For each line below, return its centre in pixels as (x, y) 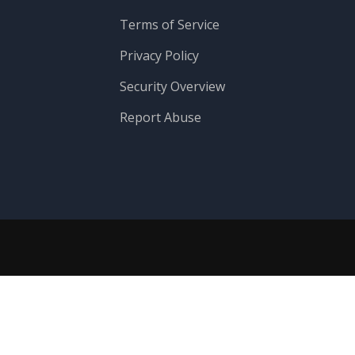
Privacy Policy (160, 55)
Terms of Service (170, 25)
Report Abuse (161, 117)
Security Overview (173, 86)
